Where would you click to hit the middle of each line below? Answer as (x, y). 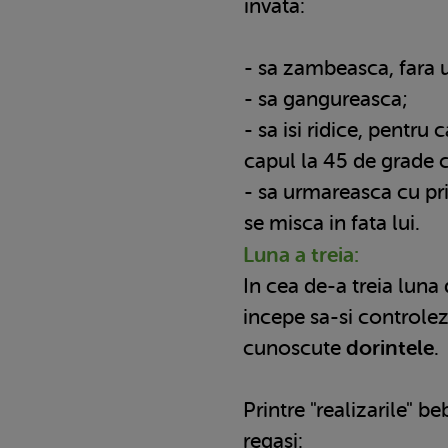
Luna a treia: (301, 254)
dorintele (390, 347)
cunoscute (294, 347)
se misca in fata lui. (332, 222)
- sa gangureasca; (326, 98)
